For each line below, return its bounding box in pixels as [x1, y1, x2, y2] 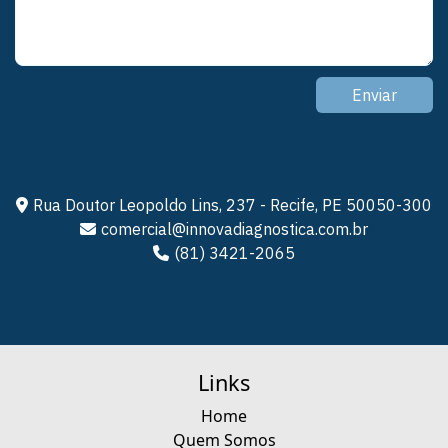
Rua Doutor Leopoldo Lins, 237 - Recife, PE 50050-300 [33, 195, 432, 215]
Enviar [352, 85, 397, 105]
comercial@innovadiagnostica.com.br [101, 219, 368, 239]
